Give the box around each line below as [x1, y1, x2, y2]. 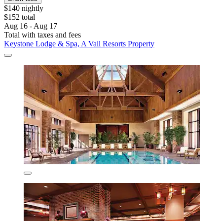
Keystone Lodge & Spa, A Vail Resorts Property [4, 39, 154, 48]
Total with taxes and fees [4, 30, 81, 39]
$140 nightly [4, 3, 43, 12]
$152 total [4, 12, 35, 21]
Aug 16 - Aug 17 [4, 21, 57, 30]
